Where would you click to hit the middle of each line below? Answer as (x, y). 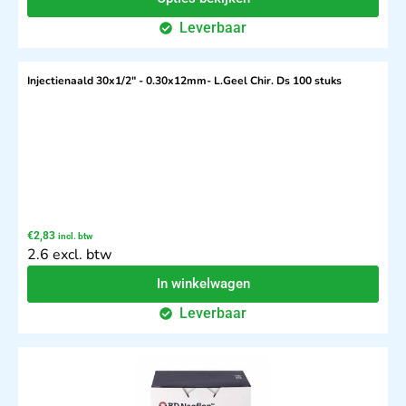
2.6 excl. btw (69, 255)
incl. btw (75, 237)
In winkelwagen (203, 284)
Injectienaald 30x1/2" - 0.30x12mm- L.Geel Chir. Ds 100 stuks (184, 81)
